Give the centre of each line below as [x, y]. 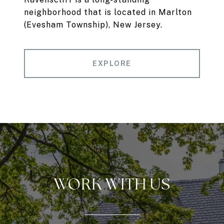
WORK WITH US [112, 184]
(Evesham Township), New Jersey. [93, 25]
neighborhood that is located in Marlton [108, 12]
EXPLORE [112, 64]
